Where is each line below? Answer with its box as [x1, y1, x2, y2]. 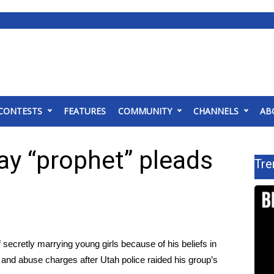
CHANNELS [193, 105, 239, 117]
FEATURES [64, 105, 106, 117]
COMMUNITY [118, 105, 172, 117]
